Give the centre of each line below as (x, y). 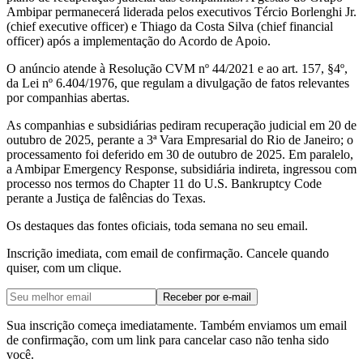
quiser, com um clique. (64, 267)
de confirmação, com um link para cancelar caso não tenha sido (168, 340)
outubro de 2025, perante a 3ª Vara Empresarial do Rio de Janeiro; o (180, 139)
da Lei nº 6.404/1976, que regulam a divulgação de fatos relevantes (178, 83)
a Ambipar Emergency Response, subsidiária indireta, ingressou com (181, 169)
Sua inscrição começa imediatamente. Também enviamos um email (177, 325)
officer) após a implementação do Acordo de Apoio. (139, 41)
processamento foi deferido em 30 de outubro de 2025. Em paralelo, (180, 154)
